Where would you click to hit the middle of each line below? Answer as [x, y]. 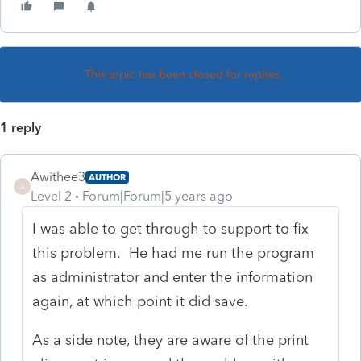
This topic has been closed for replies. [184, 74]
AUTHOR [107, 177]
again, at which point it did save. [141, 301]
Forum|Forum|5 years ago [158, 196]
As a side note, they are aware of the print [171, 340]
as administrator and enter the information [173, 277]
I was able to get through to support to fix [171, 228]
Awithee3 [58, 176]
